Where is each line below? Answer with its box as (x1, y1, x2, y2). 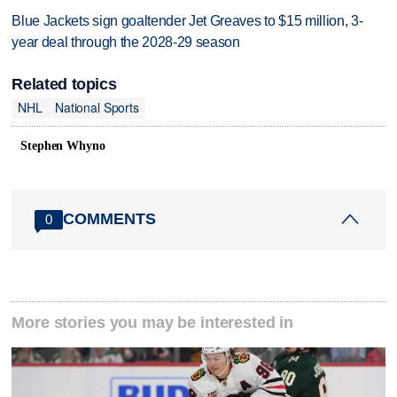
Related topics (12, 74, 117, 93)
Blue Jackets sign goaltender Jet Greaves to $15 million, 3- (12, 12, 363, 28)
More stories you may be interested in (12, 313, 294, 331)
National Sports (54, 98, 139, 117)
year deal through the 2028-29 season (12, 34, 240, 50)
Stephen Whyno (20, 138, 105, 152)
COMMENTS (63, 210, 157, 229)
